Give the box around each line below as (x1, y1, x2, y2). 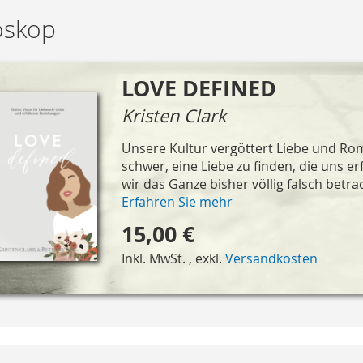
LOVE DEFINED (121, 72, 276, 104)
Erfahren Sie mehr (121, 192, 233, 211)
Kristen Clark (121, 103, 226, 127)
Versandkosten (224, 249, 318, 267)
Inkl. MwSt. (121, 249, 189, 267)
